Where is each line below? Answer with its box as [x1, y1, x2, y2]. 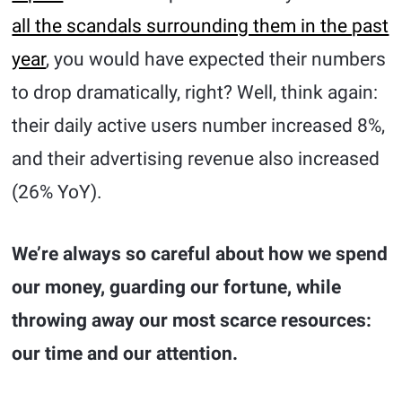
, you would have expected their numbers [46, 48, 387, 71]
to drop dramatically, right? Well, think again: [12, 82, 379, 104]
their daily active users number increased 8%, [12, 115, 386, 137]
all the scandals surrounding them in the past [12, 15, 389, 38]
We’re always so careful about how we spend [12, 243, 389, 266]
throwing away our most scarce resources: [12, 310, 372, 332]
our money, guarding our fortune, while [12, 276, 342, 299]
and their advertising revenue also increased [12, 148, 380, 170]
